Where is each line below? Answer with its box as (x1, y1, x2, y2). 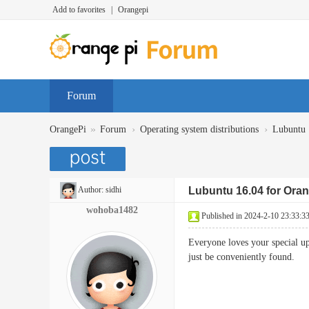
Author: (77, 185, 106, 195)
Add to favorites (52, 5, 106, 14)
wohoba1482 (86, 205, 138, 215)
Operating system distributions (140, 124, 259, 134)
